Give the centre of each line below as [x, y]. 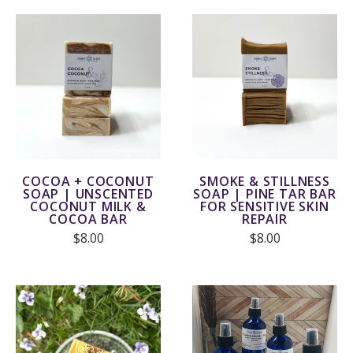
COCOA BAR [88, 219]
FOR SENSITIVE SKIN [265, 206]
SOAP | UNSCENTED [88, 194]
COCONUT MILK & [88, 206]
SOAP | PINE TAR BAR [265, 194]
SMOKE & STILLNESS [265, 181]
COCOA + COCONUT [88, 181]
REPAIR [265, 219]
